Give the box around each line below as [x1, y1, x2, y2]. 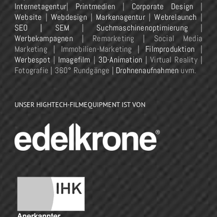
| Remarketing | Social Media [73, 33, 202, 44]
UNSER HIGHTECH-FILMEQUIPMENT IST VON [15, 100, 145, 109]
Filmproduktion [145, 44, 195, 55]
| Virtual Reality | [142, 54, 202, 65]
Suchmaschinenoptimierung [96, 22, 188, 33]
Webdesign [50, 12, 87, 23]
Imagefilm [58, 54, 91, 65]
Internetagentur [15, 1, 66, 12]
